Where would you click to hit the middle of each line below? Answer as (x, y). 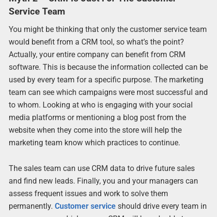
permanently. (31, 206)
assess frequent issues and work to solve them (88, 193)
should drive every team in (161, 206)
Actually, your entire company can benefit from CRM (97, 54)
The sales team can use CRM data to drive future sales (101, 168)
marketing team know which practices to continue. (94, 142)
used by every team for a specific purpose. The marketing (106, 79)
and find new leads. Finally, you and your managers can (103, 181)
